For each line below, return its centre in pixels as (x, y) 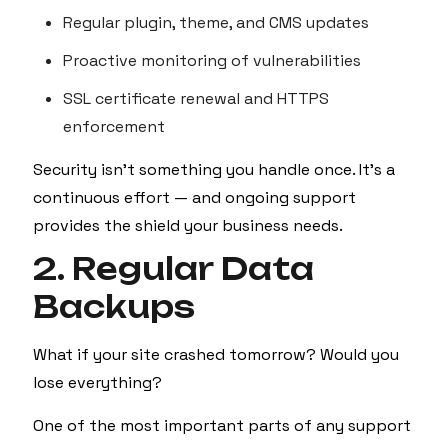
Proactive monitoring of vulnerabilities (212, 60)
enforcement (114, 126)
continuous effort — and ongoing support (194, 197)
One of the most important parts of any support (222, 425)
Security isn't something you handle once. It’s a (214, 169)
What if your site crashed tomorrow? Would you (216, 354)
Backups (114, 306)
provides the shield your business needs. (188, 225)
